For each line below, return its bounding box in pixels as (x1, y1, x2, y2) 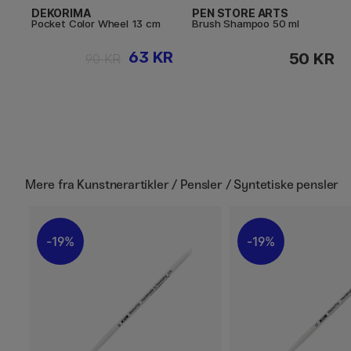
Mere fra (25, 176, 78, 192)
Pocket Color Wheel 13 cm (31, 16, 161, 30)
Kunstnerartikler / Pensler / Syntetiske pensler (77, 176, 339, 192)
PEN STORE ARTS (192, 5, 288, 20)
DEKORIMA (31, 5, 91, 20)
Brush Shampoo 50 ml (192, 16, 299, 30)
